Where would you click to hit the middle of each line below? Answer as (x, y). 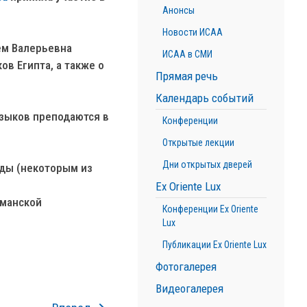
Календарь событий (204, 98)
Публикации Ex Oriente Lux (214, 245)
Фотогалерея (186, 267)
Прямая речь (186, 76)
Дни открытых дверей (207, 164)
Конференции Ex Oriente (210, 209)
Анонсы (178, 10)
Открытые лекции (198, 143)
